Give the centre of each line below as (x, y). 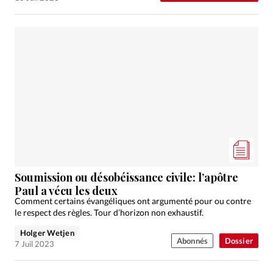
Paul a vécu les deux (66, 191)
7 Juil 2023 (34, 244)
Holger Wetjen (47, 233)
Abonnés (192, 241)
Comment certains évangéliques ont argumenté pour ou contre (133, 201)
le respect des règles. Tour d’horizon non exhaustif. (109, 213)
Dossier (239, 241)
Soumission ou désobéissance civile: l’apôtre (126, 178)
